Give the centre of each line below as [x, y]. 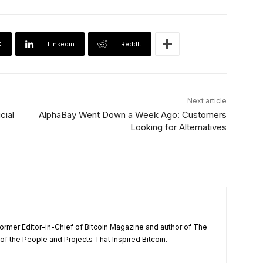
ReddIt [131, 44]
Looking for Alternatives [178, 127]
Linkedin [61, 44]
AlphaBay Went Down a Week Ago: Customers [132, 115]
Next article [207, 101]
